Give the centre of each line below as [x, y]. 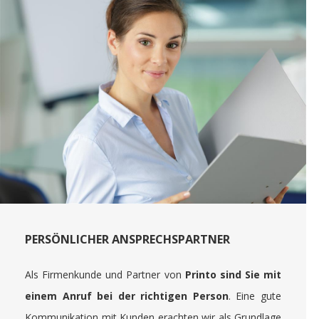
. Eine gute [255, 296]
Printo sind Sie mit [233, 274]
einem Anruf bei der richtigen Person [127, 296]
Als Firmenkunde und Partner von [105, 274]
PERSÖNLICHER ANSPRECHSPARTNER [127, 239]
